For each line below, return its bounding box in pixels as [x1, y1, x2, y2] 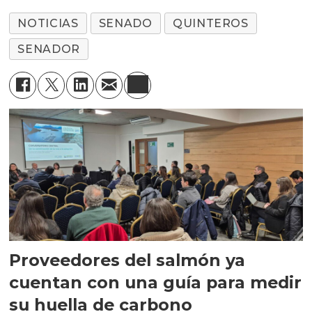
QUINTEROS [173, 17, 249, 31]
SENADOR [17, 42, 80, 56]
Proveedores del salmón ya [9, 250, 246, 271]
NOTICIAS [17, 17, 79, 31]
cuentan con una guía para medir [9, 272, 302, 293]
